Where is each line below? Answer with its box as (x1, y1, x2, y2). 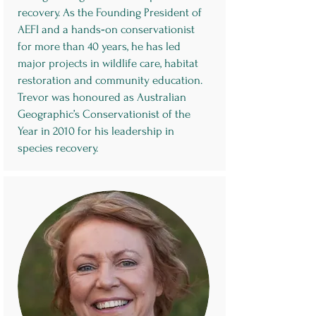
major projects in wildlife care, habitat (17, 56, 198, 70)
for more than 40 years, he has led (17, 39, 181, 53)
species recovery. (17, 141, 98, 154)
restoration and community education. (17, 73, 202, 87)
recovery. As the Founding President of (17, 6, 202, 19)
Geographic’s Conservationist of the (17, 107, 190, 121)
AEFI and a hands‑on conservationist (17, 23, 195, 36)
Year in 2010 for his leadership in (17, 124, 174, 138)
